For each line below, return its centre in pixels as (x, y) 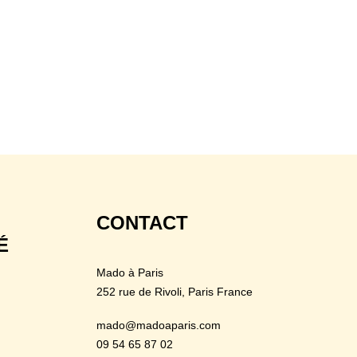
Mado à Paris (130, 273)
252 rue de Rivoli (139, 292)
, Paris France (217, 292)
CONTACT (142, 223)
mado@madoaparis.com (159, 325)
